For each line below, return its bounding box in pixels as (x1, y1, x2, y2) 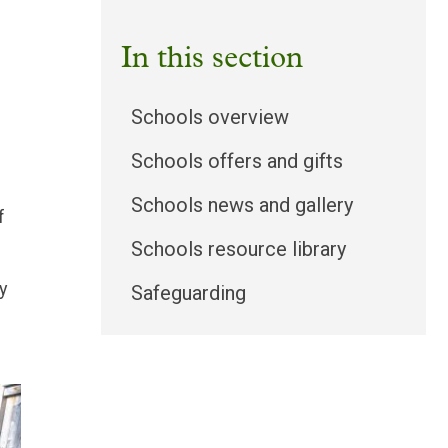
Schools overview (131, 105, 289, 130)
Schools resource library (131, 237, 346, 262)
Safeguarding (131, 281, 246, 306)
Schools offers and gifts (131, 149, 343, 174)
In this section (121, 44, 303, 76)
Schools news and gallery (131, 193, 353, 218)
